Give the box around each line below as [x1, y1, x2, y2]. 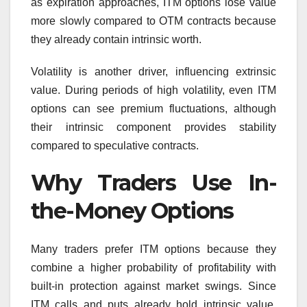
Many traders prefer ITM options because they [31, 243, 276, 256]
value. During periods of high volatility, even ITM [31, 84, 276, 96]
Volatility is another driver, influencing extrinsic [31, 65, 276, 77]
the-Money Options [31, 197, 234, 224]
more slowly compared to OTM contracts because [31, 14, 276, 27]
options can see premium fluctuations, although [31, 102, 276, 114]
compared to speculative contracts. [31, 139, 199, 151]
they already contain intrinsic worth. [31, 33, 201, 45]
